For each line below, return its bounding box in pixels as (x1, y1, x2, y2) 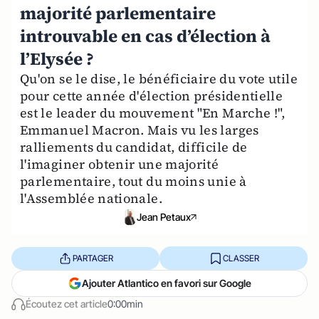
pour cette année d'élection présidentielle (20, 87, 283, 105)
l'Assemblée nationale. (20, 189, 162, 207)
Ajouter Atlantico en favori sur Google (82, 277, 251, 290)
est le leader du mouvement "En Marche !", (20, 104, 286, 122)
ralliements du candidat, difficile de (20, 138, 248, 156)
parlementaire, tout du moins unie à (20, 172, 247, 190)
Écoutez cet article (26, 298, 108, 310)
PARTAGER (72, 252, 113, 263)
